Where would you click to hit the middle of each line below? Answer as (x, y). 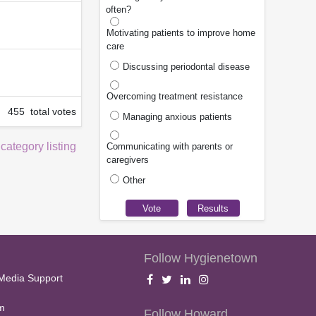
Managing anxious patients (177, 117)
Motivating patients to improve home (181, 33)
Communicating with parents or (170, 147)
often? (119, 10)
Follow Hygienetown (201, 258)
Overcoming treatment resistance (175, 97)
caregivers (128, 160)
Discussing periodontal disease (186, 67)
